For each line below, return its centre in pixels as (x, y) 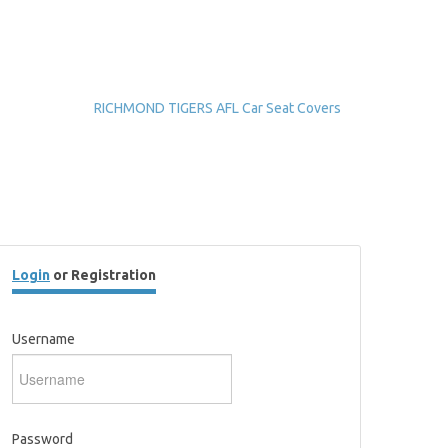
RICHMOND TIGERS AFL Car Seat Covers (217, 108)
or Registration (103, 275)
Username (43, 339)
